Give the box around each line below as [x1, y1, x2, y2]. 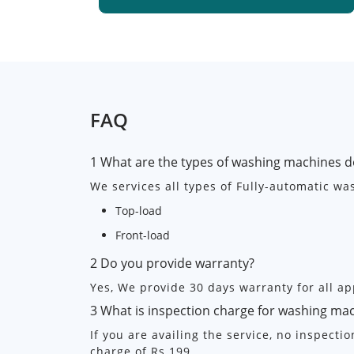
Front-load [115, 228, 170, 243]
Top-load [115, 203, 162, 218]
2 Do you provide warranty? [90, 254, 254, 272]
